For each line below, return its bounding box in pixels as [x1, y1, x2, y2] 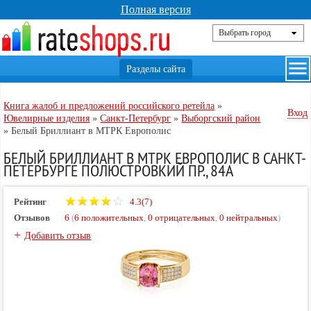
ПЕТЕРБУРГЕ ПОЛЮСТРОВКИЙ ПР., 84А [3, 160, 234, 180]
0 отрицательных [148, 212, 216, 223]
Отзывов [14, 212, 51, 223]
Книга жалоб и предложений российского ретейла [3, 101, 215, 111]
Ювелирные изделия [3, 113, 90, 124]
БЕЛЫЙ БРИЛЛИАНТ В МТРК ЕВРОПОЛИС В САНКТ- [3, 147, 307, 168]
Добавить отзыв [24, 230, 92, 241]
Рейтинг [14, 196, 47, 207]
